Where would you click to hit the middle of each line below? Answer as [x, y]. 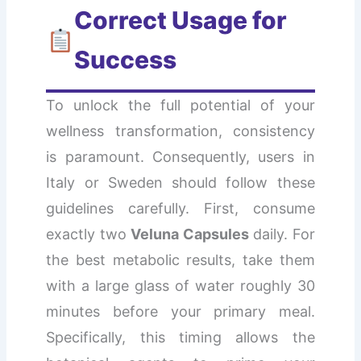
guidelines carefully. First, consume [180, 208]
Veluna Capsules [190, 234]
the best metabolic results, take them [180, 259]
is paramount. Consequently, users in [180, 156]
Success [125, 59]
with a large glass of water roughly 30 [180, 285]
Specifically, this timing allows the [180, 337]
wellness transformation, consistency [180, 131]
